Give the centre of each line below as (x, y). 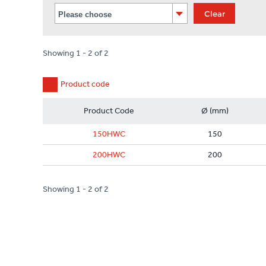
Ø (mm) (215, 111)
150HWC (109, 134)
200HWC (109, 155)
